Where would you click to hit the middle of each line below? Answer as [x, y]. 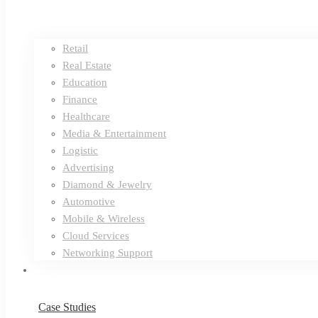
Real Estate [87, 65]
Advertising [88, 168]
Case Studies [67, 307]
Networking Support [108, 253]
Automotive [89, 202]
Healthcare [86, 116]
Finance [80, 99]
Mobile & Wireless [104, 219]
